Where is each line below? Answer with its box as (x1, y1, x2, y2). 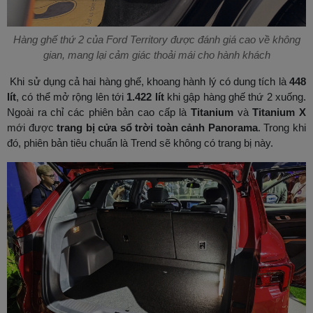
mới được (7, 122, 57, 134)
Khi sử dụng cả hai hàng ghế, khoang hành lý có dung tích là (7, 75, 289, 88)
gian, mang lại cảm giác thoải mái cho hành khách (43, 49, 270, 61)
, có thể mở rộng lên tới (16, 91, 127, 103)
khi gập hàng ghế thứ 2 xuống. (163, 91, 307, 103)
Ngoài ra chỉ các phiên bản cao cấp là (7, 106, 191, 119)
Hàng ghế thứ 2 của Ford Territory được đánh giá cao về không (13, 34, 300, 46)
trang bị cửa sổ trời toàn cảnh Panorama (57, 122, 258, 134)
